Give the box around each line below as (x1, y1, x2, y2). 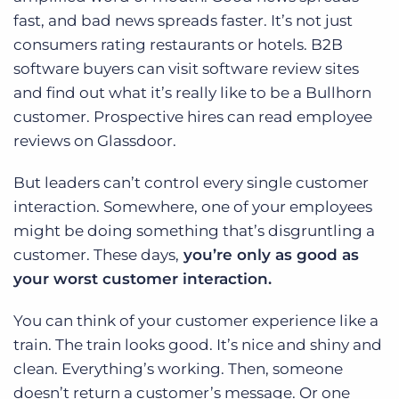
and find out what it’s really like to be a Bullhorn (13, 84, 371, 102)
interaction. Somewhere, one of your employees (13, 198, 372, 216)
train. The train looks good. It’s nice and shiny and (13, 336, 382, 354)
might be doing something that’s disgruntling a (13, 222, 375, 240)
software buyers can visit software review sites (13, 60, 359, 78)
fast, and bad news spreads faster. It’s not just (13, 12, 353, 30)
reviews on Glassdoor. (13, 132, 180, 151)
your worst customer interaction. (13, 270, 272, 289)
